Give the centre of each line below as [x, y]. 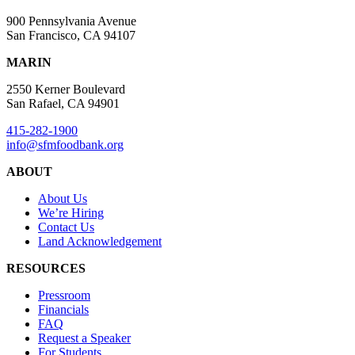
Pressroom [64, 296]
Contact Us [66, 227]
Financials [63, 310]
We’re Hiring [71, 213]
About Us [63, 199]
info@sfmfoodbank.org [65, 145]
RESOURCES [46, 269]
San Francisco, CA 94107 [71, 36]
